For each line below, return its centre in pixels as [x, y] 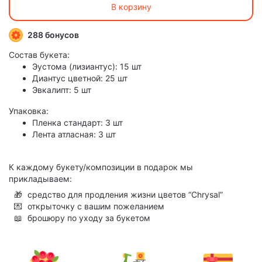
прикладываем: [40, 179]
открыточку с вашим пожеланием [96, 206]
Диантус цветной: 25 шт [80, 78]
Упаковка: [29, 111]
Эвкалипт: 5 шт [62, 90]
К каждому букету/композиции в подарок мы [101, 167]
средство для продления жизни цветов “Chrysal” [125, 195]
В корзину [131, 7]
